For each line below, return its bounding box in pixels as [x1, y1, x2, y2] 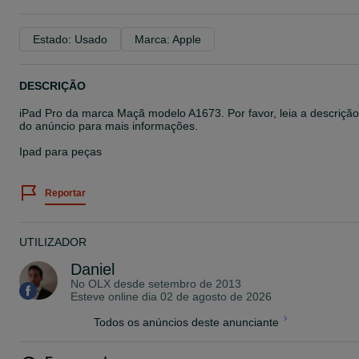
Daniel [71, 260, 115, 278]
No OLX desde [71, 277, 148, 290]
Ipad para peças [19, 145, 102, 158]
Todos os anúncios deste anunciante [93, 316, 279, 329]
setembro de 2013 [148, 277, 241, 290]
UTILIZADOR [19, 236, 87, 248]
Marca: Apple [135, 33, 201, 46]
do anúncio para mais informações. [19, 119, 198, 132]
